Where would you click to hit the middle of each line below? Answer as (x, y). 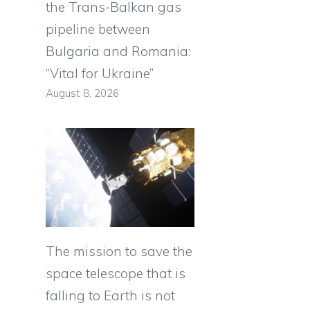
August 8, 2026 (82, 93)
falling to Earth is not (110, 296)
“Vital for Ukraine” (100, 73)
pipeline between (98, 29)
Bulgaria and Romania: (118, 51)
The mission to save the (119, 252)
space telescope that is (116, 274)
